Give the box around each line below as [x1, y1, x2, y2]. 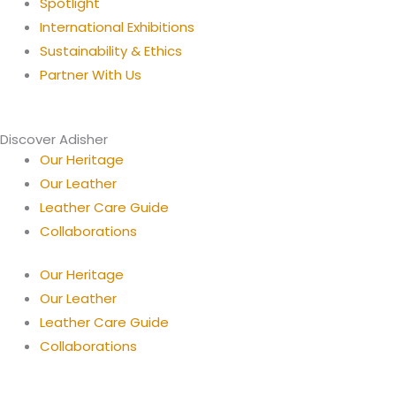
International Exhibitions [40, 18, 194, 36]
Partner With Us [40, 65, 141, 84]
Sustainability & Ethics [40, 42, 182, 60]
